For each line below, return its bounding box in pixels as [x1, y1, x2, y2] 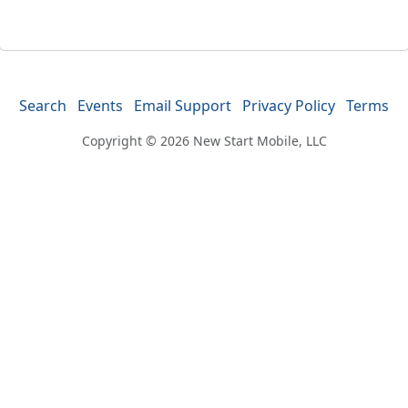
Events [77, 96, 123, 116]
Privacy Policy [242, 96, 335, 116]
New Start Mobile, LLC [192, 132, 327, 149]
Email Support [134, 96, 231, 116]
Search [19, 96, 66, 116]
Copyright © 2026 [81, 132, 193, 149]
